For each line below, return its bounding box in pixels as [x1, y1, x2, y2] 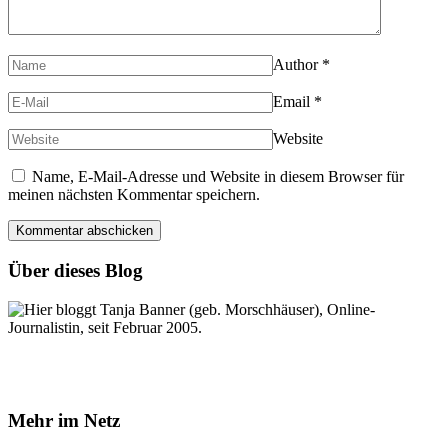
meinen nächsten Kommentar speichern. [8, 186, 260, 204]
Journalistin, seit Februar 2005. [8, 318, 202, 336]
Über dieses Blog [8, 260, 143, 282]
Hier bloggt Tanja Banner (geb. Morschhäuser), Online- [24, 300, 375, 318]
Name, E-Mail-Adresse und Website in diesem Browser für [32, 168, 404, 186]
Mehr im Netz [8, 409, 120, 431]
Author [273, 56, 318, 74]
